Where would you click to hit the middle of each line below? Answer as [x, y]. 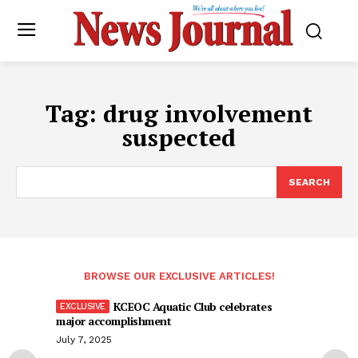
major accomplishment [113, 321]
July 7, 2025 [84, 340]
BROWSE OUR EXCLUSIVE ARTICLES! [179, 276]
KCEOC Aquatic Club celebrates [192, 307]
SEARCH [309, 183]
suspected [179, 138]
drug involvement [208, 114]
